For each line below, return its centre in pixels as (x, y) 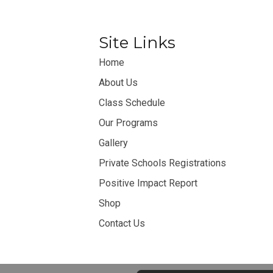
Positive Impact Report (148, 183)
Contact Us (122, 223)
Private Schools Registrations (162, 163)
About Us (118, 83)
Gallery (113, 143)
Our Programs (128, 123)
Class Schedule (132, 103)
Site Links (137, 43)
